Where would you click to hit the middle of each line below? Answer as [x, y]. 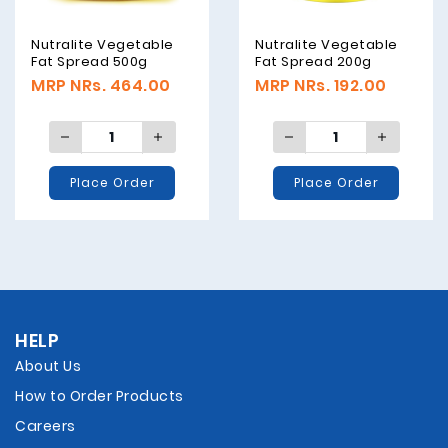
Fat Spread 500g [89, 62]
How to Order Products [99, 396]
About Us [48, 366]
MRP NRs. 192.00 [321, 86]
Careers [45, 426]
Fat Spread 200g [313, 62]
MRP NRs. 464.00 [101, 86]
